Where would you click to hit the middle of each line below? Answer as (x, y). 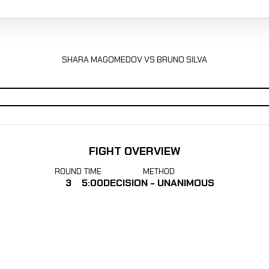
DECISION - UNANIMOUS (159, 183)
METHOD (159, 171)
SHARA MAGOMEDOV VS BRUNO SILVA (134, 60)
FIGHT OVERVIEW (134, 151)
